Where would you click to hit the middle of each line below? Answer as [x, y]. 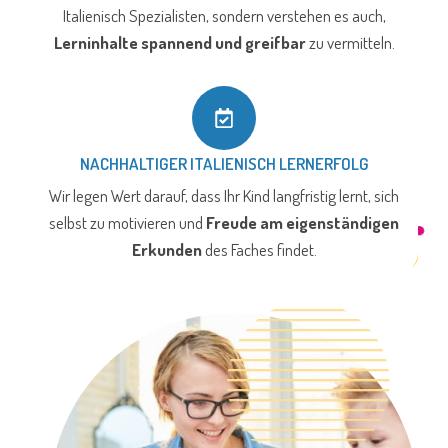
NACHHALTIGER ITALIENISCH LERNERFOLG [224, 164]
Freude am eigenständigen [302, 223]
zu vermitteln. [350, 43]
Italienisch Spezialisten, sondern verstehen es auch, [224, 16]
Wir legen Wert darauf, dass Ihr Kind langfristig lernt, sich [224, 196]
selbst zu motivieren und [127, 223]
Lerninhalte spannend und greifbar [179, 43]
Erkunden [166, 250]
